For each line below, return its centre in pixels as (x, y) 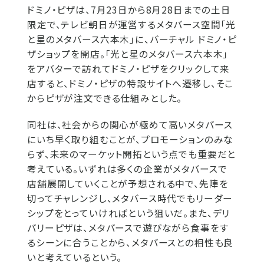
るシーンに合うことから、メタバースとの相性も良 (131, 242)
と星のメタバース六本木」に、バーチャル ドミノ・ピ (132, 39)
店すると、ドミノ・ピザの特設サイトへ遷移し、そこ (131, 83)
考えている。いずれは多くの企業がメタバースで (127, 169)
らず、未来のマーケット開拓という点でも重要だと (132, 154)
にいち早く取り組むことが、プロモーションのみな (131, 139)
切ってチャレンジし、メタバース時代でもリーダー (130, 198)
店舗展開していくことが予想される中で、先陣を (128, 184)
